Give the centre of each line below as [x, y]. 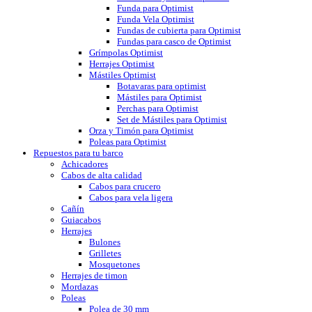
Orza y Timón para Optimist [141, 131]
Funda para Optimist [155, 8]
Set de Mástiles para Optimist [172, 120]
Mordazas [80, 287]
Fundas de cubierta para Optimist [179, 31]
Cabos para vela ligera [131, 198]
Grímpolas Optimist [126, 53]
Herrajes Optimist [122, 64]
